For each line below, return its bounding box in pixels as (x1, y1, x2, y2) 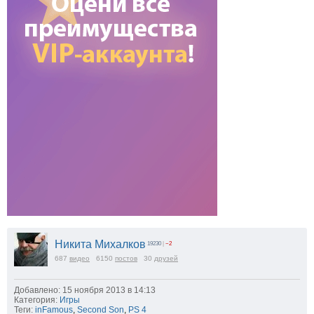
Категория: (14, 295, 57, 306)
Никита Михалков (55, 238, 146, 251)
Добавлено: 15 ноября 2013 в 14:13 (14, 285, 156, 296)
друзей (154, 254, 178, 263)
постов (115, 254, 137, 263)
